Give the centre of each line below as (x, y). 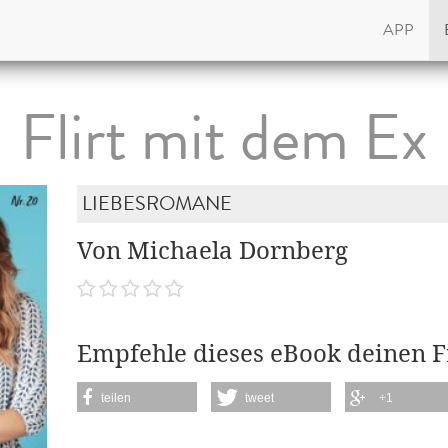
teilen (116, 397)
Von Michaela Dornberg (213, 251)
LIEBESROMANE (157, 203)
